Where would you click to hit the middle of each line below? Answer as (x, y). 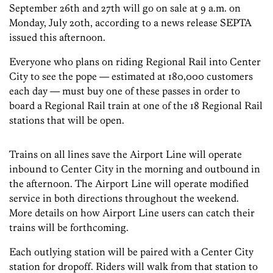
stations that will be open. (67, 120)
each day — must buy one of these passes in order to (125, 91)
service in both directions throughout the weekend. (124, 198)
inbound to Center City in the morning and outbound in (135, 169)
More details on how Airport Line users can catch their (132, 213)
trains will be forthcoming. (69, 228)
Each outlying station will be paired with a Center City (131, 252)
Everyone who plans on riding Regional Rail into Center (135, 62)
